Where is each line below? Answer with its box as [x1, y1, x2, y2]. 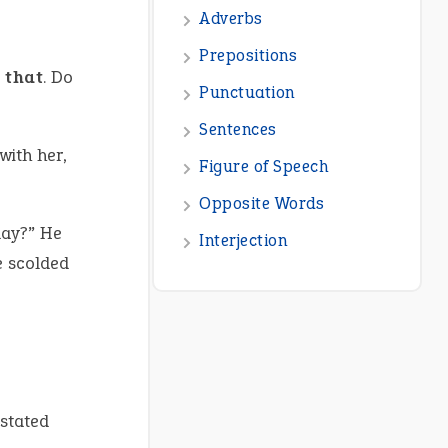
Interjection [199, 229, 288, 253]
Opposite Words [199, 192, 325, 216]
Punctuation [199, 81, 295, 105]
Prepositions [199, 44, 298, 68]
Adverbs [199, 7, 263, 31]
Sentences [199, 118, 277, 142]
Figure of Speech [199, 155, 329, 179]
